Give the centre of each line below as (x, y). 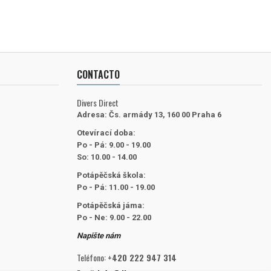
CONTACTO (98, 74)
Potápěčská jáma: (111, 205)
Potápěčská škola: (111, 175)
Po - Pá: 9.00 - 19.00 (114, 145)
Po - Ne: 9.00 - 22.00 (114, 217)
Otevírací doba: (106, 132)
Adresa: (92, 114)
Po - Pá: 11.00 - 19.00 (116, 187)
